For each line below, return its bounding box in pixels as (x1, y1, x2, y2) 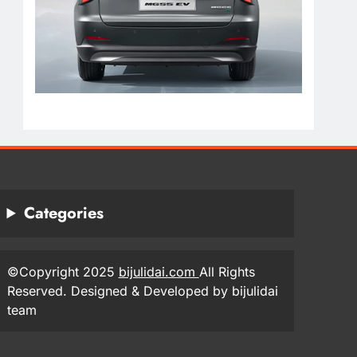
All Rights (198, 264, 255, 280)
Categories (23, 202, 104, 226)
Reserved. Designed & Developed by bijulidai (6, 283, 278, 300)
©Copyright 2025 (6, 264, 119, 280)
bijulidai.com (118, 264, 199, 280)
